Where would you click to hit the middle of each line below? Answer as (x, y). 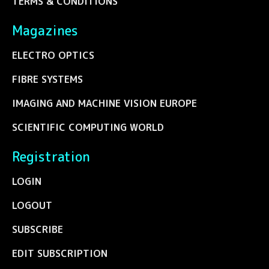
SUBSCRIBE (38, 229)
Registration (51, 156)
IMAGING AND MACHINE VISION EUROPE (104, 103)
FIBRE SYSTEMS (47, 79)
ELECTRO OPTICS (53, 55)
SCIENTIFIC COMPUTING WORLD (88, 127)
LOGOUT (32, 205)
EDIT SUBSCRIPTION (60, 253)
